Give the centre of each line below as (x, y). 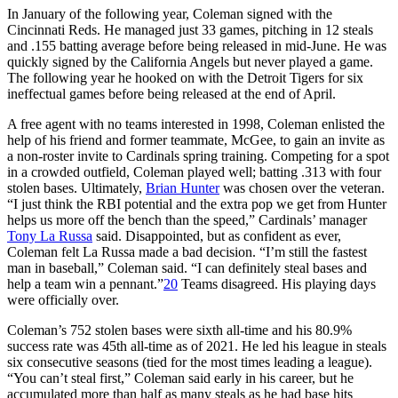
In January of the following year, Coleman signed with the (170, 13)
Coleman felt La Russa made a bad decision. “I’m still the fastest (187, 251)
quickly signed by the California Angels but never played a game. (190, 61)
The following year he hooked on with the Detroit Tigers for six (185, 77)
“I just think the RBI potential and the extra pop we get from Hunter (197, 203)
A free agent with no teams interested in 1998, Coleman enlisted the (196, 123)
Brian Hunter (183, 187)
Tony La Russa (50, 235)
